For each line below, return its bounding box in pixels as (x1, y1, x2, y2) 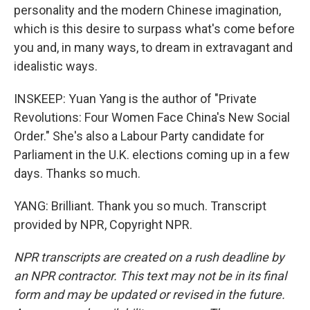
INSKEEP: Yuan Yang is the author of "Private (14, 91, 257, 107)
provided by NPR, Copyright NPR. (14, 217, 192, 232)
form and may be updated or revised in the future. (14, 287, 285, 302)
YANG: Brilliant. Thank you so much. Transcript (14, 199, 266, 214)
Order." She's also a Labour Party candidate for (14, 129, 264, 144)
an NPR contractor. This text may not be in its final (14, 268, 286, 284)
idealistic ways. (14, 59, 98, 74)
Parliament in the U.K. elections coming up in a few (14, 147, 290, 163)
